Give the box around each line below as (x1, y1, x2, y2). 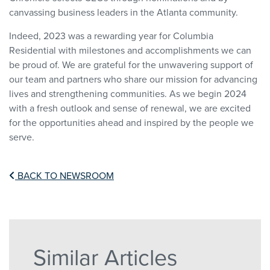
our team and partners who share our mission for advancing (9, 72, 257, 86)
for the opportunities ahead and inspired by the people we (9, 116, 254, 130)
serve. (9, 130, 34, 144)
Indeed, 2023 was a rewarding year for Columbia (9, 29, 213, 43)
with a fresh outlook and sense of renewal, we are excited (9, 101, 251, 115)
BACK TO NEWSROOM (15, 169, 114, 183)
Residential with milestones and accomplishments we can (9, 43, 251, 57)
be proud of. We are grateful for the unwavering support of (9, 58, 253, 72)
